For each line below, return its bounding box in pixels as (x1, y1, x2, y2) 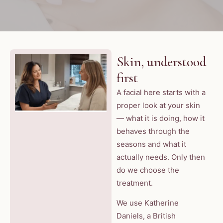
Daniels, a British (116, 211, 176, 221)
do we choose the (116, 165, 179, 175)
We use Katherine (116, 198, 179, 208)
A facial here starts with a (116, 87, 206, 97)
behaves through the (116, 126, 190, 136)
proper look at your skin (116, 100, 200, 110)
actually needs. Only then (116, 152, 205, 162)
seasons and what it (116, 139, 186, 149)
